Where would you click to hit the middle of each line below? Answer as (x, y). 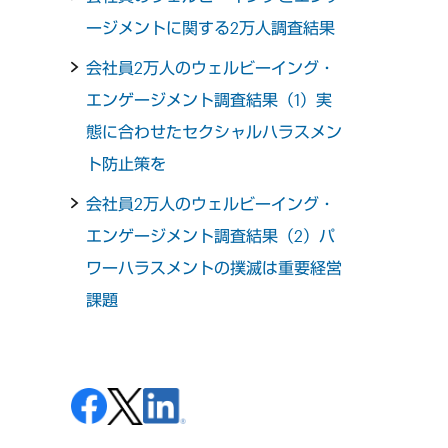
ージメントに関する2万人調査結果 (211, 27)
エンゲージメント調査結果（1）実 (209, 99)
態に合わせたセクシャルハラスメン (214, 131)
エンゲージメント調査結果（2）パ (211, 235)
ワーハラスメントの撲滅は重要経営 (214, 267)
